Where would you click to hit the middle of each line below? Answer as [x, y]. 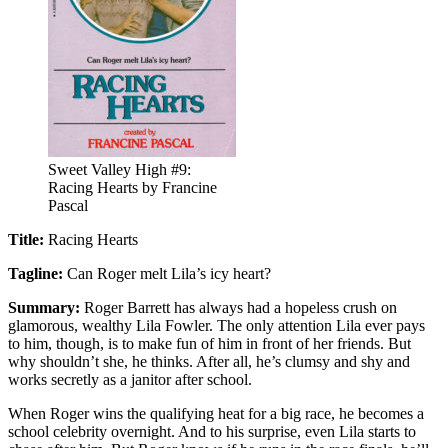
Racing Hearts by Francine [132, 187]
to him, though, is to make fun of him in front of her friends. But [209, 343]
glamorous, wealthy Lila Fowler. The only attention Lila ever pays [216, 325]
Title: [26, 239]
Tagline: [35, 273]
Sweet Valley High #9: [119, 169]
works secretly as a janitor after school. [130, 379]
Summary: [44, 307]
